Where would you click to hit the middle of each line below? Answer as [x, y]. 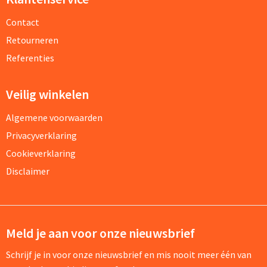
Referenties [30, 58]
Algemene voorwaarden [54, 117]
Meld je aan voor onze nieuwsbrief [100, 233]
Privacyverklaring [41, 135]
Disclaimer [27, 171]
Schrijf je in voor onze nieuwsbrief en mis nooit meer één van [128, 254]
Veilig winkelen [47, 94]
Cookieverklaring [41, 153]
